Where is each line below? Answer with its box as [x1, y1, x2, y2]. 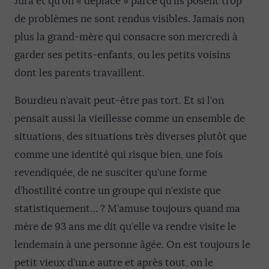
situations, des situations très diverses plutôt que [14, 130, 247, 143]
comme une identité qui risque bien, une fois [14, 148, 223, 161]
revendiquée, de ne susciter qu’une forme [14, 166, 207, 179]
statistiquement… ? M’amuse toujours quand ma [14, 202, 240, 215]
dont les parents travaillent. [14, 67, 145, 79]
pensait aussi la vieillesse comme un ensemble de [14, 112, 245, 125]
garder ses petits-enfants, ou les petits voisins [14, 49, 231, 61]
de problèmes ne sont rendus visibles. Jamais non [14, 13, 244, 25]
